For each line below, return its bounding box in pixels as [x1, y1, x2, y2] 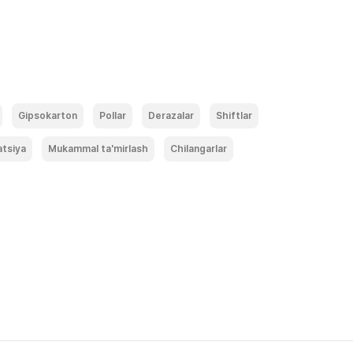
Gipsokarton [18, 110, 77, 121]
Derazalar [148, 110, 194, 121]
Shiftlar [216, 110, 252, 121]
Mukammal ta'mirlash [48, 143, 148, 154]
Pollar [99, 110, 126, 121]
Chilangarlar [170, 143, 227, 154]
